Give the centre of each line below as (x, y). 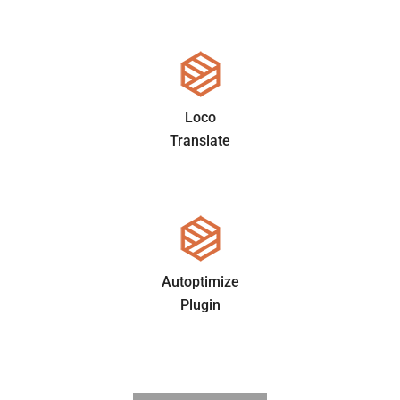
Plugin (200, 304)
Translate (200, 140)
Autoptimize (200, 281)
